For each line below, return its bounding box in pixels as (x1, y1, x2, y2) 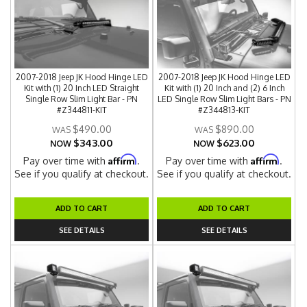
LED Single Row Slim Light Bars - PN (157, 94, 291, 104)
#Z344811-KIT (56, 105, 107, 115)
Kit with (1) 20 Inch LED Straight (24, 83, 140, 93)
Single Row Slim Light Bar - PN (25, 94, 138, 104)
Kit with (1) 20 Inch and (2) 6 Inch (164, 83, 284, 93)
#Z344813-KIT (198, 105, 251, 115)
